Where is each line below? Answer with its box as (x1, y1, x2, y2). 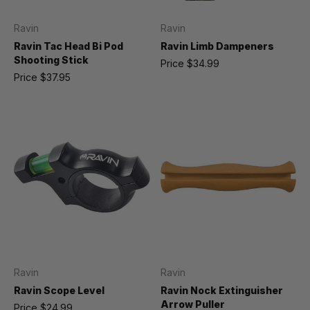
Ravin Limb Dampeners (160, 39, 274, 52)
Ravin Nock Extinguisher (160, 284, 283, 296)
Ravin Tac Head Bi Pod (14, 39, 123, 52)
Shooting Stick (14, 53, 89, 66)
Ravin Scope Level (14, 284, 104, 296)
